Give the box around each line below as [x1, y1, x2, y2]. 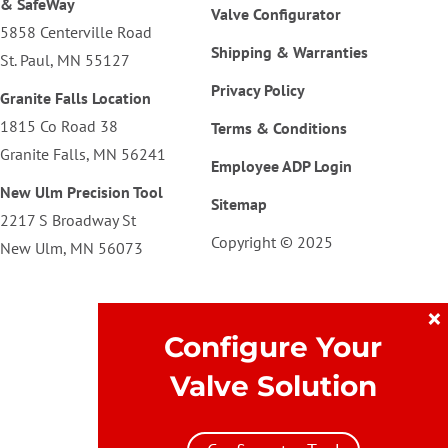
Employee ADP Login [211, 155, 353, 176]
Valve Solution [169, 369, 377, 403]
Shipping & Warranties [211, 41, 369, 62]
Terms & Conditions [211, 117, 348, 138]
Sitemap [211, 193, 268, 214]
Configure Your [164, 330, 382, 364]
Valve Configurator [211, 3, 342, 24]
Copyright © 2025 [211, 231, 334, 252]
